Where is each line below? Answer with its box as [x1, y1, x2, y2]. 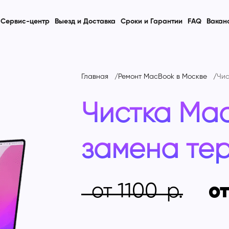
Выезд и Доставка [55, 18, 116, 25]
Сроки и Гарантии [121, 18, 183, 25]
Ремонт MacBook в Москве [118, 73, 207, 80]
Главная [81, 73, 108, 80]
